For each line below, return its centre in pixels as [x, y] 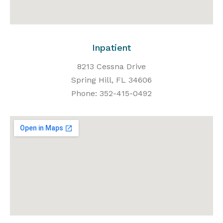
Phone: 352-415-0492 [111, 94]
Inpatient [111, 48]
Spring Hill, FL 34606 [111, 80]
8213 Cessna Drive [111, 67]
